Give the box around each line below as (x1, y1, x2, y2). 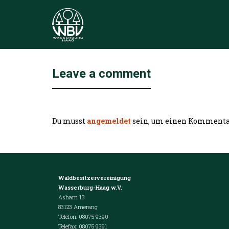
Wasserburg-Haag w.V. (52, 183, 122, 191)
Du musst (52, 116, 87, 126)
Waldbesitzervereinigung (58, 173, 131, 181)
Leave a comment (52, 66, 151, 81)
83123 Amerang (52, 202, 98, 211)
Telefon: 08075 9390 (52, 212, 108, 220)
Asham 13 (52, 193, 85, 201)
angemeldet (87, 116, 131, 126)
